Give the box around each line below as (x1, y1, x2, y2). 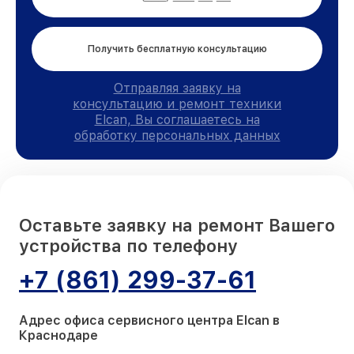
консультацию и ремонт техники (73, 96, 281, 111)
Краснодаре (19, 327, 98, 343)
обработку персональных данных (73, 127, 281, 143)
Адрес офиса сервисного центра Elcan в (19, 312, 280, 328)
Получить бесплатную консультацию (87, 43, 267, 55)
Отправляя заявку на (113, 80, 241, 96)
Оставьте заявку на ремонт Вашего (19, 214, 335, 235)
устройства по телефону (19, 235, 238, 256)
